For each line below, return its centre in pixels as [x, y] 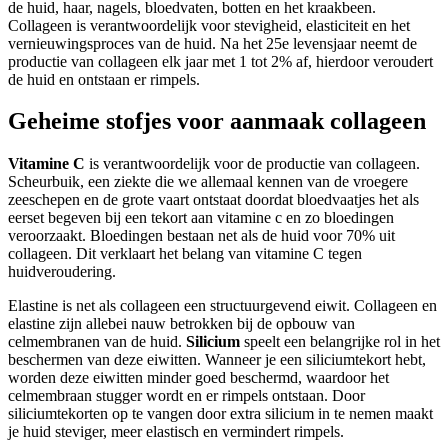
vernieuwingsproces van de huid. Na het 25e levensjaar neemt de [212, 43]
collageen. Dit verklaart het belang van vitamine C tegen [185, 254]
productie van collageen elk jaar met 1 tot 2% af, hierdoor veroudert [220, 61]
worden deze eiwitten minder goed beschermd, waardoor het [198, 378]
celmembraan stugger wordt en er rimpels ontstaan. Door [186, 396]
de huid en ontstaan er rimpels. [104, 79]
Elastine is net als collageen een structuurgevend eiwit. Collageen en [222, 306]
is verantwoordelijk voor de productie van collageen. [254, 164]
